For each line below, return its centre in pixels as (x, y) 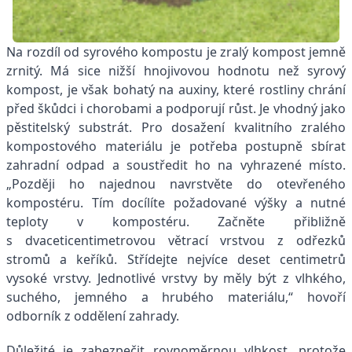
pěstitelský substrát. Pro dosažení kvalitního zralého (176, 127)
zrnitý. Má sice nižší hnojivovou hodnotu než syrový (176, 70)
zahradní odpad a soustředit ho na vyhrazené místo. (176, 165)
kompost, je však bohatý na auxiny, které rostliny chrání (176, 89)
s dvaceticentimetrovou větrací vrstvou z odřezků (176, 240)
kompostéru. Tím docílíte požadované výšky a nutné (176, 202)
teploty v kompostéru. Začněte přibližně (176, 221)
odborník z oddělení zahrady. (93, 315)
